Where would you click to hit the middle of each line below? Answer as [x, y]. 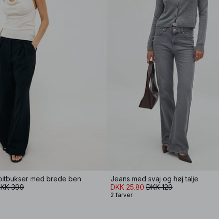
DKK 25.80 [127, 187]
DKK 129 [159, 187]
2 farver [121, 195]
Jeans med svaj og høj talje [154, 179]
